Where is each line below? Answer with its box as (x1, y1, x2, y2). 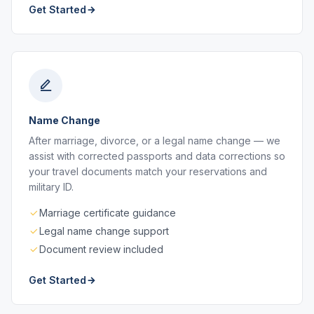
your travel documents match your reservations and (29, 165, 267, 177)
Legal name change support (39, 225, 169, 237)
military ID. (29, 181, 74, 193)
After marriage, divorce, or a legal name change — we (29, 135, 280, 146)
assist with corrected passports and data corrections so (29, 150, 285, 162)
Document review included (39, 243, 163, 255)
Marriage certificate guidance (39, 207, 176, 219)
